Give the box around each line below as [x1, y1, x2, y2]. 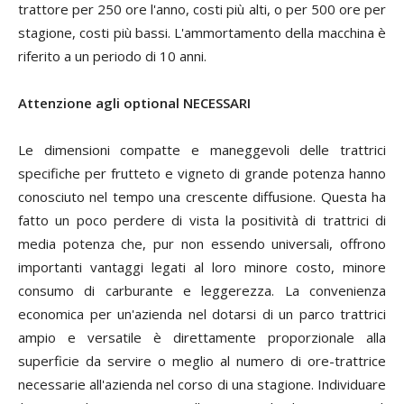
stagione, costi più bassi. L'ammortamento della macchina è [18, 23, 386, 41]
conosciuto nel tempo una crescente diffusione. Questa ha [18, 188, 386, 206]
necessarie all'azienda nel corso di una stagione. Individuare [18, 375, 386, 393]
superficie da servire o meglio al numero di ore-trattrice [18, 352, 386, 370]
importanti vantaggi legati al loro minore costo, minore [18, 258, 386, 276]
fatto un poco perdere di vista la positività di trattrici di [18, 211, 386, 229]
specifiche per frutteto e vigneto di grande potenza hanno [18, 164, 386, 182]
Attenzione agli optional [18, 94, 183, 112]
